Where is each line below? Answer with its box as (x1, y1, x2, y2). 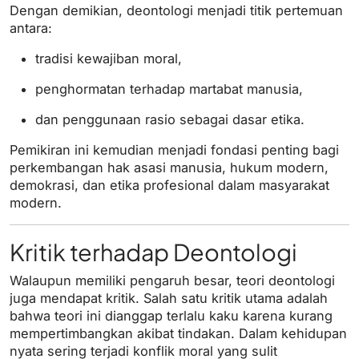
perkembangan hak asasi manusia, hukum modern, (10, 159, 329, 176)
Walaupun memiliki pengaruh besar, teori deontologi (10, 272, 335, 289)
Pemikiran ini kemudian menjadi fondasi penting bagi (10, 142, 339, 159)
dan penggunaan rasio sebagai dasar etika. (35, 111, 305, 128)
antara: (10, 20, 52, 37)
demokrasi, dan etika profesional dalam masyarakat (10, 177, 329, 194)
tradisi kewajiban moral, (35, 50, 182, 67)
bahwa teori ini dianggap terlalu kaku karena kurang (10, 308, 333, 325)
